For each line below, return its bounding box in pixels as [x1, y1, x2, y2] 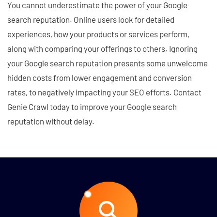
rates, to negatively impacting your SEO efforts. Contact [7, 87, 201, 97]
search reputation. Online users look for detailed [7, 14, 174, 24]
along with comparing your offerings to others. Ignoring [7, 43, 198, 53]
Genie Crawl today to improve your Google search [7, 101, 177, 111]
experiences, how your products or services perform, [7, 29, 189, 39]
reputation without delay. [7, 116, 94, 126]
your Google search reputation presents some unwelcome [7, 58, 208, 68]
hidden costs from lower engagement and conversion [7, 72, 192, 82]
